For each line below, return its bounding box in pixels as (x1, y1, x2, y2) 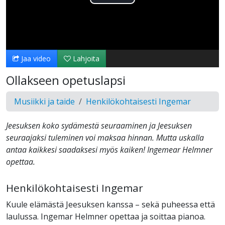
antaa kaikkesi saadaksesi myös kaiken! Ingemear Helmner (6, 144, 212, 156)
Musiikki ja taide (14, 96, 75, 107)
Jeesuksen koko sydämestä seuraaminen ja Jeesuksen (6, 120, 192, 132)
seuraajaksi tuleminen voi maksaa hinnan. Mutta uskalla (6, 132, 204, 144)
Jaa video (19, 54, 51, 64)
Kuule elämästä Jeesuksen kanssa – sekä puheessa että (6, 199, 215, 210)
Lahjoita (71, 54, 99, 64)
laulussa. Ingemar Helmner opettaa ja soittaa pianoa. (6, 211, 205, 222)
